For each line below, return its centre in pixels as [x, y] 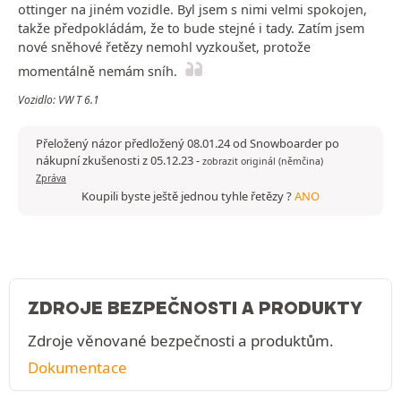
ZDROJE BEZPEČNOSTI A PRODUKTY [195, 308]
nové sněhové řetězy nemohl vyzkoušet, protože [164, 47]
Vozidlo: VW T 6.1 [59, 100]
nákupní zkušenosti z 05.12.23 [116, 161]
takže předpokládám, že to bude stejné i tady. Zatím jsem [191, 29]
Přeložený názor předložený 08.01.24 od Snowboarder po [188, 144]
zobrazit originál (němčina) [263, 162]
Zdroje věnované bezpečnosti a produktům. [181, 341]
